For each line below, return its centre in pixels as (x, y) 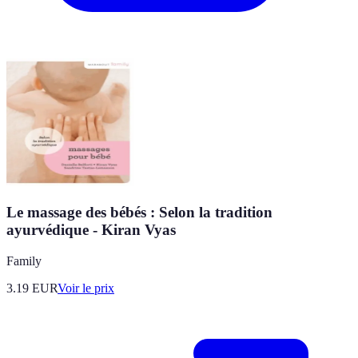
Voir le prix (86, 288)
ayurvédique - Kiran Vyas (91, 230)
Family (24, 261)
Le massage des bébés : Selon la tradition (139, 213)
